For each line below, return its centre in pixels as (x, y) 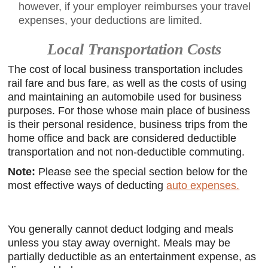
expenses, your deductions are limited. (111, 20)
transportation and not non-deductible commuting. (127, 152)
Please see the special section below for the (142, 172)
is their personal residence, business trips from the (128, 124)
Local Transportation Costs (134, 49)
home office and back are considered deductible (122, 138)
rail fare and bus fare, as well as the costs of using (127, 83)
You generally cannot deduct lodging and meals (121, 229)
